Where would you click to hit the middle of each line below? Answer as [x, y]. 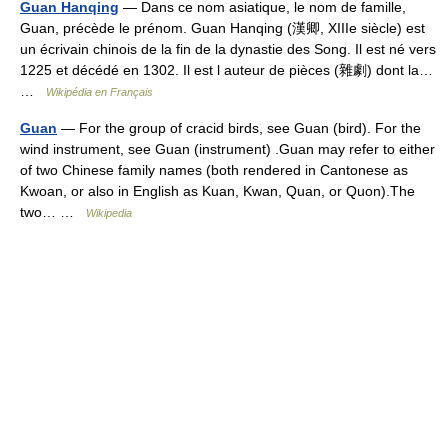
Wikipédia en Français [99, 92]
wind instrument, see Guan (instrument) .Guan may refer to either [227, 149]
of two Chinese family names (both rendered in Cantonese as [214, 170]
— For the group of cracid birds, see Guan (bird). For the [239, 128]
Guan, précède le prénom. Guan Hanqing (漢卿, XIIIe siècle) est [222, 28]
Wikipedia [109, 213]
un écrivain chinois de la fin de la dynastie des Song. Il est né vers [228, 49]
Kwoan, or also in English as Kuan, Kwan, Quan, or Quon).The [217, 191]
